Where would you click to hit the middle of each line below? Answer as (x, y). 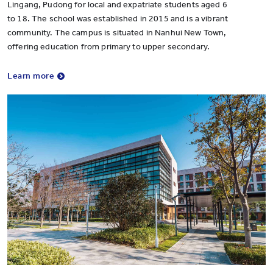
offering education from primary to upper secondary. (109, 47)
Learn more (31, 76)
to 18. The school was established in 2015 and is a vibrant (118, 19)
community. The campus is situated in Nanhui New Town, (117, 33)
